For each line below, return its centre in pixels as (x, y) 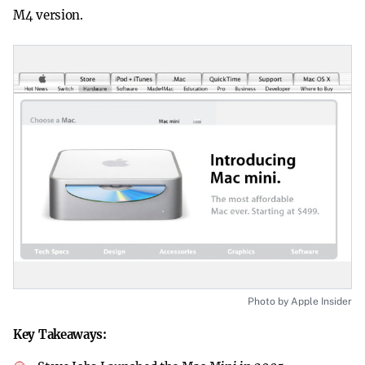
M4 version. (48, 15)
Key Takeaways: (60, 334)
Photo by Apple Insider (300, 301)
